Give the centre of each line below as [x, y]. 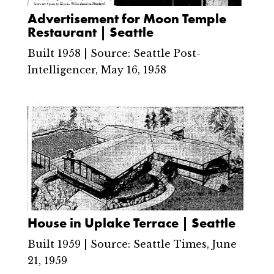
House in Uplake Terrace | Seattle [131, 223]
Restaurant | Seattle [90, 32]
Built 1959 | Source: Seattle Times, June [132, 244]
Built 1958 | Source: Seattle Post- [114, 54]
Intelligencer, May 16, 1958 [97, 70]
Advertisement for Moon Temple [127, 19]
